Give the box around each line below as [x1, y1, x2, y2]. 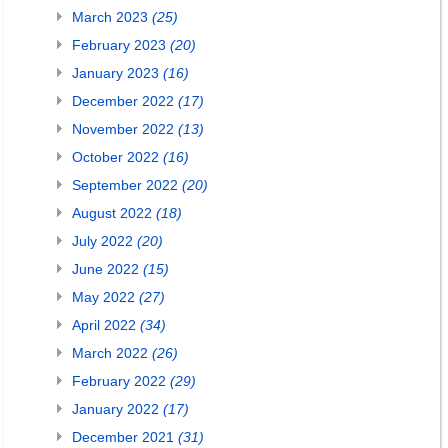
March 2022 [72, 345, 152, 361]
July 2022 [72, 233, 137, 249]
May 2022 [72, 289, 139, 305]
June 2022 [72, 261, 143, 277]
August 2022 [72, 205, 156, 221]
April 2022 [72, 317, 140, 333]
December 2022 [72, 93, 178, 109]
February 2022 [72, 373, 170, 389]
